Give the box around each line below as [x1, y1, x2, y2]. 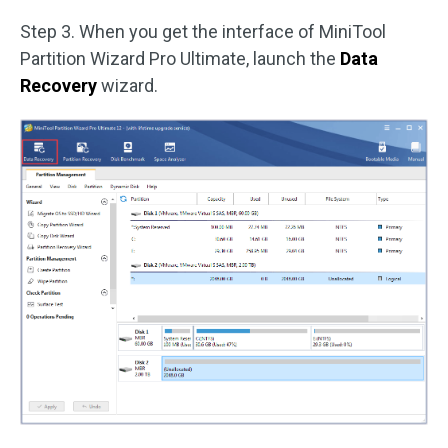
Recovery [20, 75, 101, 96]
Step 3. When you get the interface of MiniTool [20, 21, 386, 42]
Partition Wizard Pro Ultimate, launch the [20, 48, 336, 69]
